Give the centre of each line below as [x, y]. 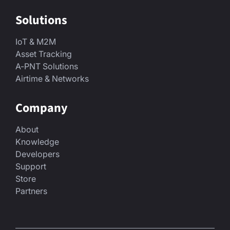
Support [31, 166]
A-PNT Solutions [47, 66]
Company [42, 108]
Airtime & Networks [52, 78]
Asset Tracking [44, 54]
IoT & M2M [36, 41]
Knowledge [37, 141]
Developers [37, 154]
